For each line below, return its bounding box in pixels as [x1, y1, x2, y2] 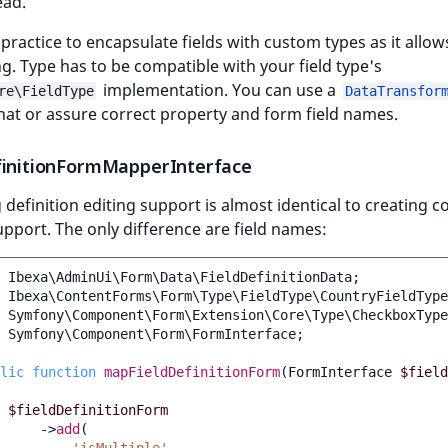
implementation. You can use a [99, 78, 340, 101]
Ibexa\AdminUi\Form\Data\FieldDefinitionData [8, 268, 352, 285]
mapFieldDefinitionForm [104, 363, 280, 380]
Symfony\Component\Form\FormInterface [8, 325, 296, 342]
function [32, 363, 96, 380]
